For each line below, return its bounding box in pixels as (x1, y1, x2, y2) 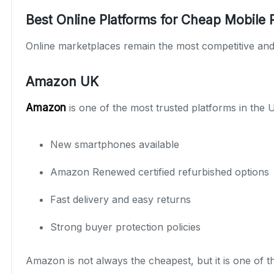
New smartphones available (50, 138, 179, 150)
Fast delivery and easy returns (50, 193, 191, 206)
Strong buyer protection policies (50, 220, 201, 233)
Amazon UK (26, 73, 98, 89)
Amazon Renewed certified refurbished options (50, 165, 269, 178)
